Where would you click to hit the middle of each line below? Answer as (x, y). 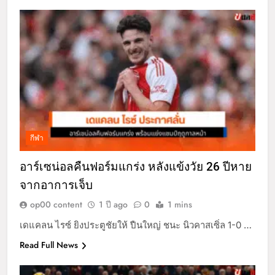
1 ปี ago (113, 205)
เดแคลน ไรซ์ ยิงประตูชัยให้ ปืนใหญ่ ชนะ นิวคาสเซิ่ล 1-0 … (136, 225)
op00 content (56, 205)
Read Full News (49, 245)
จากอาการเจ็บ (56, 185)
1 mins (180, 205)
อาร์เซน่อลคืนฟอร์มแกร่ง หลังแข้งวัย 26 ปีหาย (136, 167)
